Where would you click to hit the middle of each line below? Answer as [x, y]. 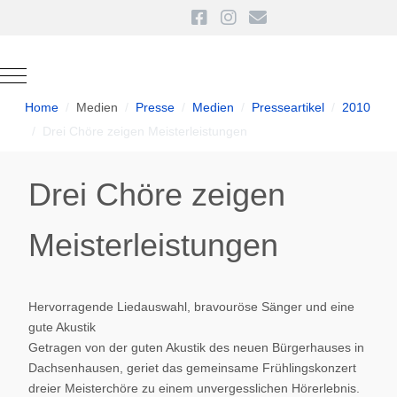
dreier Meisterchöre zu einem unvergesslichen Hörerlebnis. [194, 388]
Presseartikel [288, 107]
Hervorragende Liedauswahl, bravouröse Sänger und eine [191, 307]
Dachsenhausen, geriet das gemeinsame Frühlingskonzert [192, 368]
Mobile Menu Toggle [69, 74]
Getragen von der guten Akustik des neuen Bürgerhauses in [196, 347]
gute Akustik [62, 327]
